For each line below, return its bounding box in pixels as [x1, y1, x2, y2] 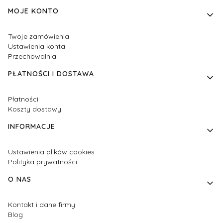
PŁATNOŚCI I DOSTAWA [8, 69, 94, 78]
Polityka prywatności [8, 157, 77, 166]
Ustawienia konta [8, 41, 65, 51]
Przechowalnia [8, 51, 56, 61]
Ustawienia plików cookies [8, 147, 95, 156]
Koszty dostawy [8, 104, 61, 113]
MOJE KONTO [8, 6, 59, 15]
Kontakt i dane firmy [8, 200, 75, 209]
